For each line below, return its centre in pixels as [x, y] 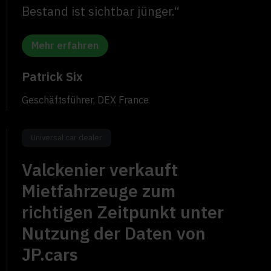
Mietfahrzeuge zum [99, 191]
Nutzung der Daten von [114, 233]
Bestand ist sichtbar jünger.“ [101, 11]
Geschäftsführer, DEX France [86, 100]
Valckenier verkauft [100, 170]
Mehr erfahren [65, 46]
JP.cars [50, 255]
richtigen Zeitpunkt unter [123, 212]
